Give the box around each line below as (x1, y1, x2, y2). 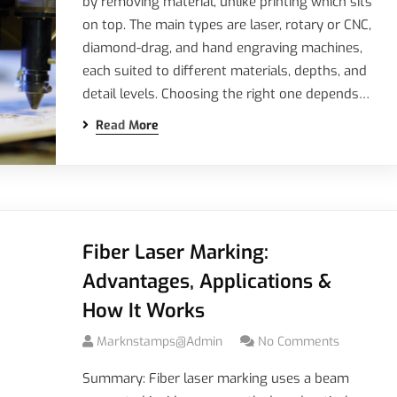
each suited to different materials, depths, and (82, 62, 367, 80)
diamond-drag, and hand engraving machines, (82, 39, 362, 57)
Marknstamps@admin (96, 333, 222, 350)
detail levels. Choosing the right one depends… (82, 85, 370, 103)
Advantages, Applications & (82, 269, 331, 294)
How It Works (82, 298, 205, 323)
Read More (95, 117, 159, 134)
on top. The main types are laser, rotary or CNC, (82, 16, 371, 34)
